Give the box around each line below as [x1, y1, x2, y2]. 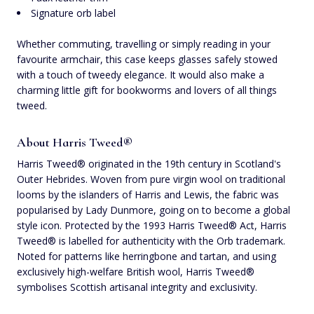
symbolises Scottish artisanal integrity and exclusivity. [17, 280, 257, 294]
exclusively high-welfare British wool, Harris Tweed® [17, 264, 254, 278]
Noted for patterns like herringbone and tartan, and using [17, 249, 276, 263]
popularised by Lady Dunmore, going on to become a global [17, 203, 290, 217]
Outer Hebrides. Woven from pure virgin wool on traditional [17, 172, 285, 186]
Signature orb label [31, 6, 116, 20]
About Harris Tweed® [17, 134, 132, 150]
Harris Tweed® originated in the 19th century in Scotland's [17, 156, 281, 170]
